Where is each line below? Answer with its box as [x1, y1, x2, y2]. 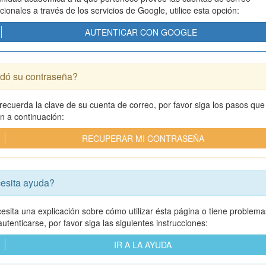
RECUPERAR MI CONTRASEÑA [81, 132, 204, 144]
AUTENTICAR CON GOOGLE [85, 26, 197, 38]
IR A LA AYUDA [114, 239, 172, 251]
